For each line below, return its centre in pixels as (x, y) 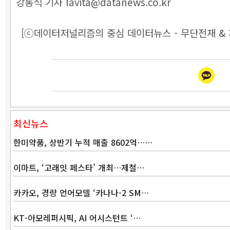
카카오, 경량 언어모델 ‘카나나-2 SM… (81, 193)
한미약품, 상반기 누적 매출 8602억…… (83, 142)
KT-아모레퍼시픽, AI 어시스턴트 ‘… (77, 218)
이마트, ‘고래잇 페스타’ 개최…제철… (79, 167)
